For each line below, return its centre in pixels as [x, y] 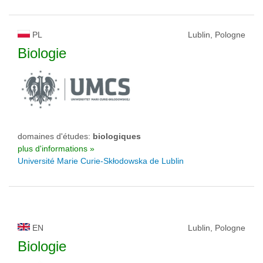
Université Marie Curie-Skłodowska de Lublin [101, 161]
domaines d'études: [55, 136]
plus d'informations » [56, 149]
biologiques [117, 136]
